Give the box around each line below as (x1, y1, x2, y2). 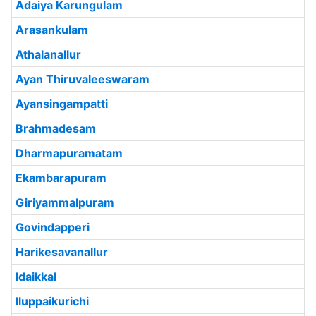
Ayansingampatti (16, 97, 108, 111)
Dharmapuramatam (16, 146, 123, 160)
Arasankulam (16, 23, 88, 37)
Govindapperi (16, 220, 90, 234)
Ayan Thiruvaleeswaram (16, 72, 150, 86)
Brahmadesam (16, 121, 96, 135)
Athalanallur (16, 47, 81, 61)
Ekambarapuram (16, 171, 107, 185)
